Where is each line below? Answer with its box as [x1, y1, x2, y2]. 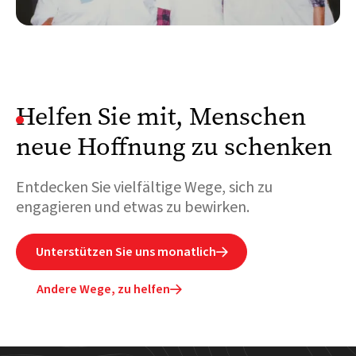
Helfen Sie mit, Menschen [16, 99, 306, 134]
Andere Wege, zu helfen [37, 281, 170, 299]
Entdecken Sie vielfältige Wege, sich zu [16, 176, 273, 199]
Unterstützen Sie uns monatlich [36, 243, 216, 261]
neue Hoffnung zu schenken [16, 130, 332, 164]
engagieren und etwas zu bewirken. [16, 196, 250, 219]
